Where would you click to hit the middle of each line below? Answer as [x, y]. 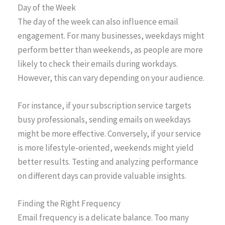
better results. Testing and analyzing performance [108, 162]
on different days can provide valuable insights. [102, 176]
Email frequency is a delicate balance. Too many [103, 218]
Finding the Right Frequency [69, 204]
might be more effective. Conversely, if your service [109, 134]
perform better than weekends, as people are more [110, 50]
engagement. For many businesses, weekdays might [111, 36]
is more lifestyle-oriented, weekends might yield [106, 148]
